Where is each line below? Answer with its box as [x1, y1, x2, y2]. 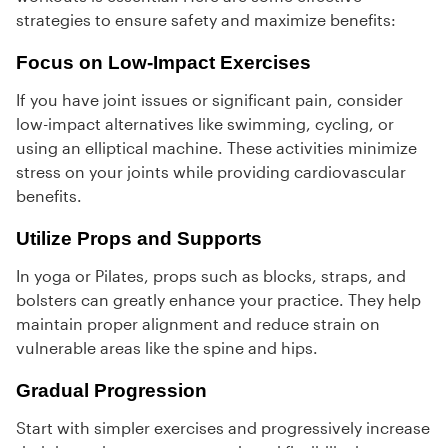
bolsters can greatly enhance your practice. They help [16, 290, 421, 310]
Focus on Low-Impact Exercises [16, 52, 311, 74]
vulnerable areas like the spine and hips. [16, 338, 318, 358]
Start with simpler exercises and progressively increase [16, 418, 430, 438]
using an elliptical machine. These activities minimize [16, 138, 417, 158]
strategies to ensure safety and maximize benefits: [16, 10, 396, 30]
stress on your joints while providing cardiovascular [16, 162, 406, 182]
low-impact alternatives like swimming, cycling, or [16, 114, 394, 134]
